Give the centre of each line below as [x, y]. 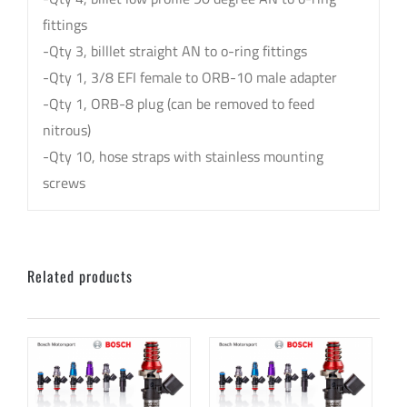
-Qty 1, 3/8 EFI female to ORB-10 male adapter [189, 77]
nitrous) [66, 129]
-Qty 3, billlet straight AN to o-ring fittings [174, 50]
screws [64, 182]
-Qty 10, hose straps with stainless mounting [183, 156]
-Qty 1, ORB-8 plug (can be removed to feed [178, 103]
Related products [80, 277]
